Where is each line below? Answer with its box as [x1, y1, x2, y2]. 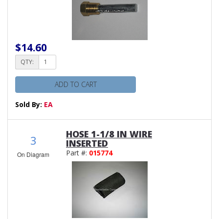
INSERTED [66, 137, 108, 149]
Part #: [66, 148, 89, 157]
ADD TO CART [54, 79, 97, 89]
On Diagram [17, 150, 49, 158]
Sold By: [15, 99, 44, 109]
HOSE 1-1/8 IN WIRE [66, 128, 152, 140]
